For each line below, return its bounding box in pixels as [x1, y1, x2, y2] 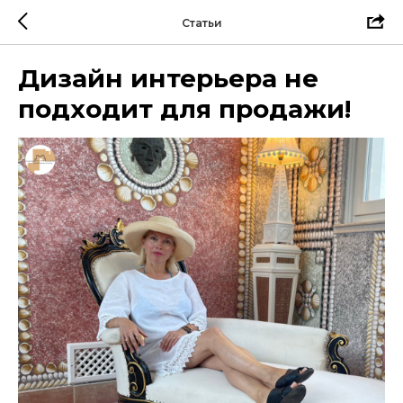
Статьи [181, 15, 222, 30]
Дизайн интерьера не [18, 63, 318, 94]
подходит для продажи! [18, 94, 351, 124]
